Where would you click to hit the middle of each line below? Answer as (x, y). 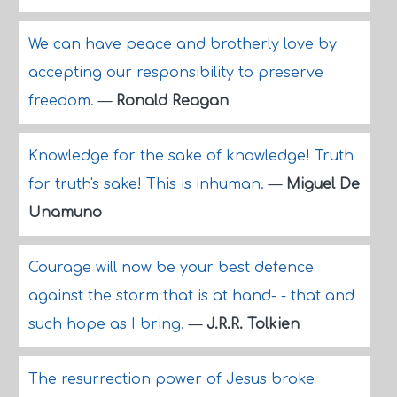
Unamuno (65, 213)
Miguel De (323, 184)
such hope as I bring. (108, 324)
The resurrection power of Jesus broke (171, 379)
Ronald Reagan (172, 101)
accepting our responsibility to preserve (175, 73)
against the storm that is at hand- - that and (191, 296)
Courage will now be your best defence (171, 268)
